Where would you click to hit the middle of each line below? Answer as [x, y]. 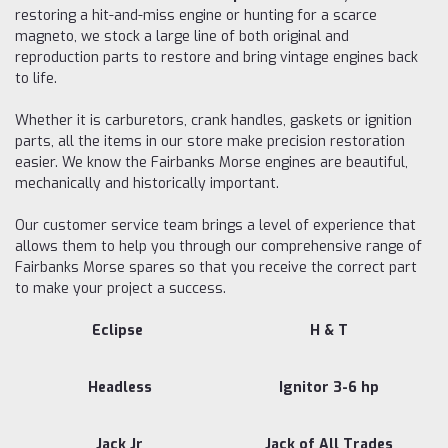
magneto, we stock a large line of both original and [182, 36]
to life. [36, 78]
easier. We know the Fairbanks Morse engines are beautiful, [211, 162]
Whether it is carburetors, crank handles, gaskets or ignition [213, 120]
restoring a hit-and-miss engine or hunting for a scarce [196, 15]
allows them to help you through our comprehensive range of [218, 246]
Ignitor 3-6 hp [328, 387]
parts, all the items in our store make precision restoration [210, 141]
